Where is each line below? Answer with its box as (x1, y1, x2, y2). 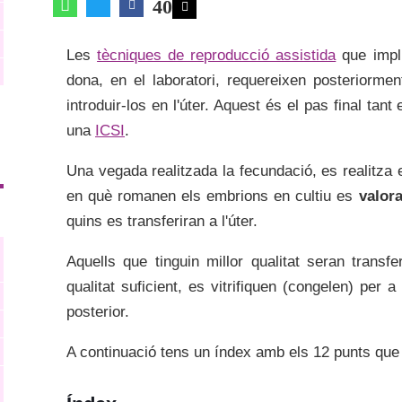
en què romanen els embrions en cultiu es (66, 188, 359, 205)
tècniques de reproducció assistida (97, 47, 336, 64)
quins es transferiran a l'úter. (66, 213, 258, 230)
